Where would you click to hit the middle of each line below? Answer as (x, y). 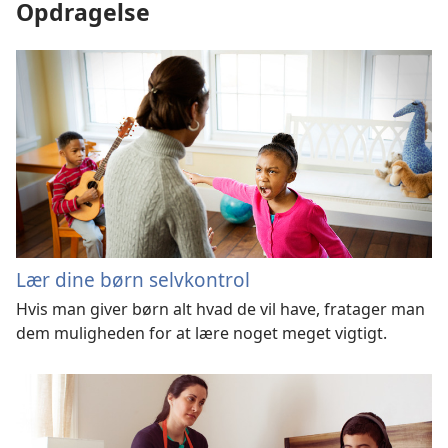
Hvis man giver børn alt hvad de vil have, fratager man (220, 309)
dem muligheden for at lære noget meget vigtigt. (201, 333)
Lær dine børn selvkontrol (133, 280)
